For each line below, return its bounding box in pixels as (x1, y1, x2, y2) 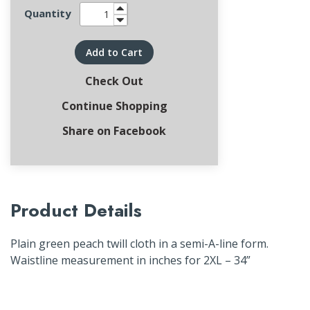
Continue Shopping (61, 98, 167, 113)
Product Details (10, 197, 142, 224)
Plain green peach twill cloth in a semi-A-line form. (10, 236, 268, 251)
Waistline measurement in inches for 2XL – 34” (10, 253, 250, 268)
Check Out (85, 73, 143, 89)
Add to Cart (86, 46, 143, 59)
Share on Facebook (62, 123, 166, 138)
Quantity (24, 6, 71, 20)
